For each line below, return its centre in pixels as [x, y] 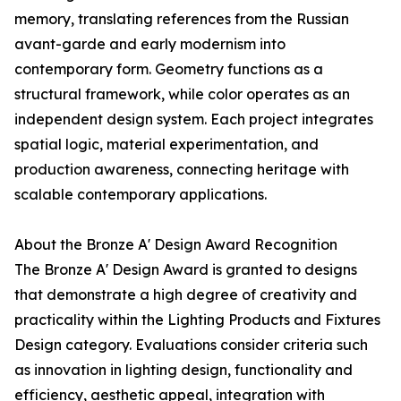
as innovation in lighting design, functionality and [183, 370]
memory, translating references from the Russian [182, 19]
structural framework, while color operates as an [182, 94]
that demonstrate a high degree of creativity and [186, 295]
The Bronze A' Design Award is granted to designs [186, 270]
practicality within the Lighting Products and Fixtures [197, 320]
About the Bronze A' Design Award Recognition [176, 245]
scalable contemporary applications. [141, 195]
